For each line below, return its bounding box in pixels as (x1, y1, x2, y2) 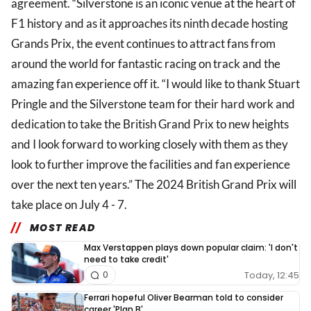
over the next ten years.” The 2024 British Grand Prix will (11, 177, 296, 192)
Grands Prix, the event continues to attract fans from (11, 36, 276, 51)
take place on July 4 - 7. (11, 197, 127, 212)
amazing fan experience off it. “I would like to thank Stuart (11, 76, 300, 92)
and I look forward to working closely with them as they (11, 137, 288, 152)
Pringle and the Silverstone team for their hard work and (11, 96, 295, 112)
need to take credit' (84, 253, 169, 266)
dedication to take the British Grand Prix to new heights (11, 117, 289, 132)
